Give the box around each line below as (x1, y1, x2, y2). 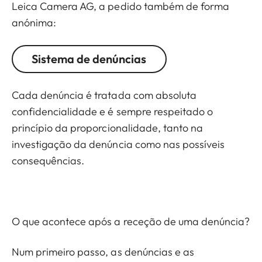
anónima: (12, 16, 57, 30)
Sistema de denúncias (32, 51, 147, 67)
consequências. (12, 154, 85, 168)
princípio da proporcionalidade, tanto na (12, 121, 203, 135)
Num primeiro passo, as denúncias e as (12, 245, 194, 259)
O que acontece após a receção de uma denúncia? (12, 215, 250, 229)
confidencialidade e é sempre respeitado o (12, 105, 213, 119)
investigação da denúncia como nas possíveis (12, 137, 225, 151)
